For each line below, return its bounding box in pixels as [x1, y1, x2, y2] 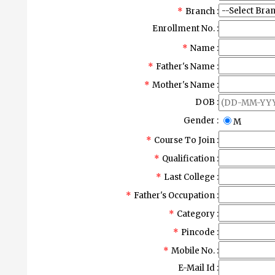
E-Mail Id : [178, 263, 219, 273]
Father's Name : [156, 61, 219, 72]
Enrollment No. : [152, 23, 219, 34]
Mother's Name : [152, 80, 219, 90]
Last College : [164, 172, 219, 182]
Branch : [185, 6, 219, 17]
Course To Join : [154, 135, 219, 145]
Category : [177, 209, 219, 219]
